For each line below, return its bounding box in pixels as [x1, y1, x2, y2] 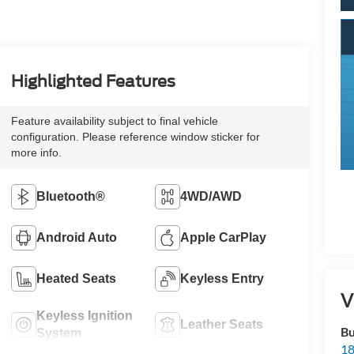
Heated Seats [36, 272, 116, 286]
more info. [10, 146, 62, 160]
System [36, 326, 81, 341]
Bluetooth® [36, 190, 105, 204]
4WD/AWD [180, 190, 243, 204]
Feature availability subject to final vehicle [10, 115, 218, 128]
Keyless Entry [180, 272, 265, 286]
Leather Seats [180, 318, 264, 332]
